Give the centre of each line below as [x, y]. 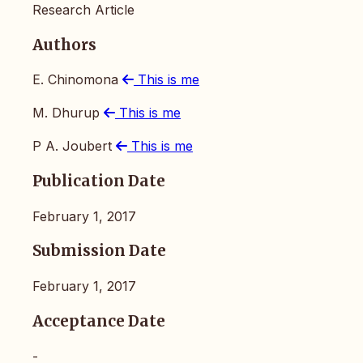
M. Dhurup [68, 113]
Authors [64, 45]
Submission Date [99, 251]
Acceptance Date [99, 321]
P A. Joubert [74, 146]
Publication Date [99, 181]
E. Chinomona [77, 80]
